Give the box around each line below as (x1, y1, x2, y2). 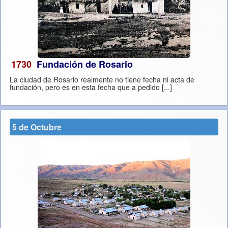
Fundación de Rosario (37, 58, 133, 71)
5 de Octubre (12, 121, 62, 133)
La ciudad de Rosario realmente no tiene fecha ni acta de (10, 74, 194, 85)
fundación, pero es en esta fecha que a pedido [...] (162, 82, 172, 93)
